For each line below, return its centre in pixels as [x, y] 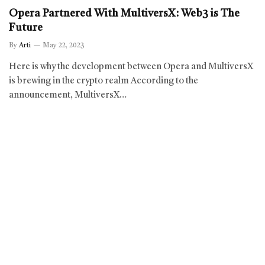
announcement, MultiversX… [68, 95]
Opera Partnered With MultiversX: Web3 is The [124, 13]
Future [26, 28]
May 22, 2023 [64, 45]
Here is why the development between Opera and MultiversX [131, 67]
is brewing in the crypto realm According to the [104, 81]
